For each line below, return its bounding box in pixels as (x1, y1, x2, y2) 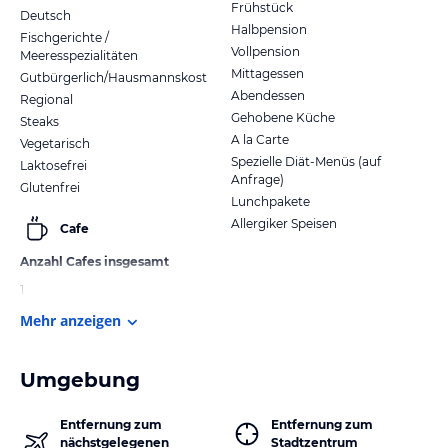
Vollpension (231, 43, 300, 59)
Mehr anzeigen (20, 310, 121, 330)
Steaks (20, 113, 59, 129)
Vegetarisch (20, 135, 90, 151)
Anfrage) (231, 171, 284, 187)
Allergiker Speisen (231, 215, 337, 231)
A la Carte (231, 131, 289, 147)
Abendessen (231, 87, 305, 103)
